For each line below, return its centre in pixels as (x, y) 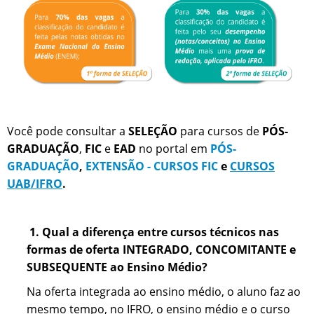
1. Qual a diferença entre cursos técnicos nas (153, 232)
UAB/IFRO (35, 184)
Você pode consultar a (68, 131)
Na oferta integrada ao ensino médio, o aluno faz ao (164, 292)
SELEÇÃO (153, 131)
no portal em (173, 149)
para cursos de (220, 131)
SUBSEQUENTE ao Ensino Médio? (117, 267)
